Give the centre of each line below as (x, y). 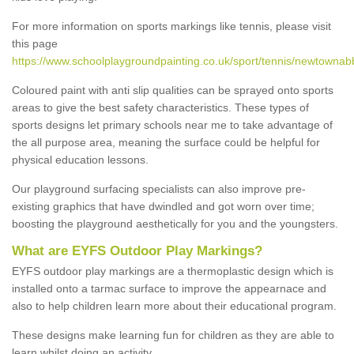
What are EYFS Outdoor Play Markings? (137, 250)
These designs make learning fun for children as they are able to (173, 335)
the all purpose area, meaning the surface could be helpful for (166, 142)
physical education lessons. (80, 159)
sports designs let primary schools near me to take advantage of (172, 124)
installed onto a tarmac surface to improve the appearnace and (169, 288)
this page (35, 43)
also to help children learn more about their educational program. (174, 305)
